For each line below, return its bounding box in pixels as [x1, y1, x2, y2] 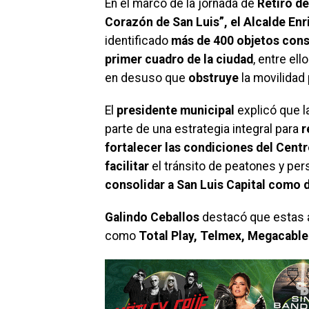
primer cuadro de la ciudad [105, 52, 253, 67]
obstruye [188, 71, 239, 86]
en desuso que [105, 71, 188, 86]
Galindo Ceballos [105, 210, 199, 225]
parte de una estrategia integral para [105, 122, 301, 137]
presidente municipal [117, 103, 235, 118]
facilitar [105, 159, 149, 174]
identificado [105, 34, 171, 48]
